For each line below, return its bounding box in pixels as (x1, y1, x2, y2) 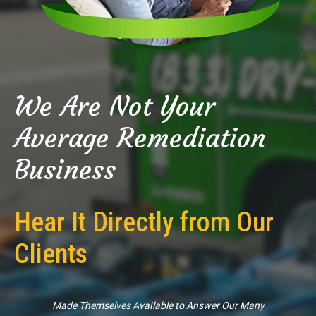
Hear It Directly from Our (14, 206, 274, 238)
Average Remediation (14, 121, 266, 154)
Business (14, 152, 116, 186)
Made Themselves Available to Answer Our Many (51, 298, 265, 313)
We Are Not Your (14, 89, 215, 123)
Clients (14, 238, 87, 269)
